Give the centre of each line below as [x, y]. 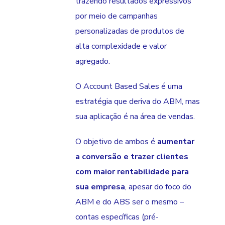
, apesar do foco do [158, 187]
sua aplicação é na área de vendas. [135, 117]
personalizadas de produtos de [130, 31]
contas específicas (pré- [117, 217]
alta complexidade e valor [121, 46]
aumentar [176, 142]
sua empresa [100, 187]
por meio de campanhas [117, 16]
